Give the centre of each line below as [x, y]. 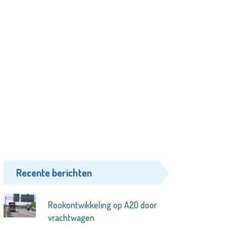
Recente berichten [54, 172]
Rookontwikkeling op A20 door [102, 205]
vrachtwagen [71, 217]
